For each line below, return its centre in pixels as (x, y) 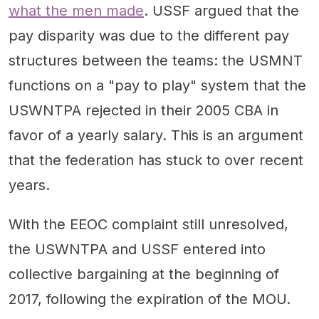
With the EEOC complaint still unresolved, (148, 224)
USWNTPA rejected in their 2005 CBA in (143, 110)
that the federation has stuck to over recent (156, 160)
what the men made (76, 10)
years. (29, 185)
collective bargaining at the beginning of (144, 274)
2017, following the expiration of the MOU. (150, 299)
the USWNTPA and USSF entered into (137, 249)
